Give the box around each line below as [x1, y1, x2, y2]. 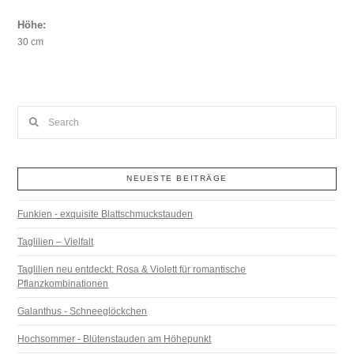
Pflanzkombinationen [17, 277, 109, 289]
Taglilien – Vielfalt [17, 235, 94, 247]
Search [17, 107, 48, 119]
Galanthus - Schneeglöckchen [17, 305, 148, 317]
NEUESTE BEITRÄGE [126, 174, 228, 183]
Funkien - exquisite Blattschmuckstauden [17, 208, 194, 220]
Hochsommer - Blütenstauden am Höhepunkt [17, 333, 212, 345]
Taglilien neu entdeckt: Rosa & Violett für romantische [17, 263, 247, 275]
